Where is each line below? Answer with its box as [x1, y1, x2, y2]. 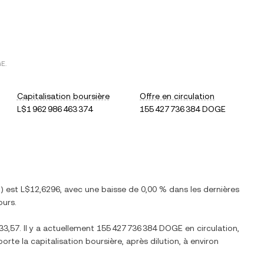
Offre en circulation [140, 91, 215, 101]
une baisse [85, 184, 126, 194]
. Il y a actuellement [19, 223, 97, 233]
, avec [60, 184, 85, 194]
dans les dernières [167, 184, 239, 194]
